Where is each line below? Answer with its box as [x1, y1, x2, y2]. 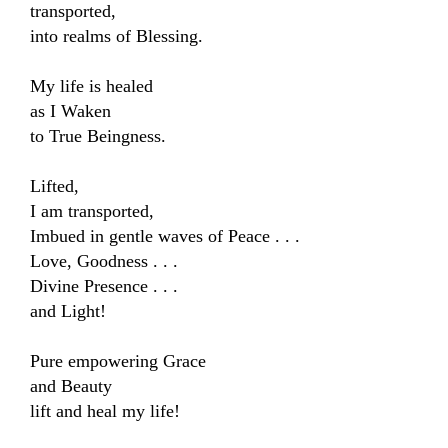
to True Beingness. [30, 126, 166, 147]
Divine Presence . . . [30, 276, 178, 297]
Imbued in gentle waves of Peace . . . [30, 226, 300, 247]
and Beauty [30, 376, 112, 397]
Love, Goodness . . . [30, 251, 178, 272]
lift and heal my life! [30, 401, 180, 422]
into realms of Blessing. [30, 26, 203, 47]
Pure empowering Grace [30, 351, 211, 372]
